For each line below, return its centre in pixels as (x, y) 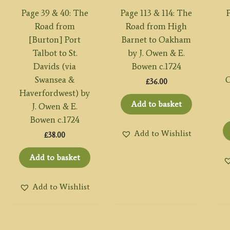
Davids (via (55, 66)
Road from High (157, 26)
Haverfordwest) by (55, 93)
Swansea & (55, 79)
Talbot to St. (55, 53)
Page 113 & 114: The (157, 13)
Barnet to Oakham (157, 39)
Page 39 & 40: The (55, 13)
